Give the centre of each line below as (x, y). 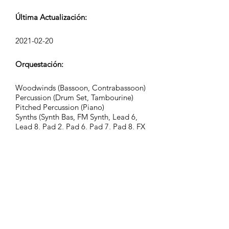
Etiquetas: (32, 210)
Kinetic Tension (41, 189)
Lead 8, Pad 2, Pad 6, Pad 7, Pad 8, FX (80, 127)
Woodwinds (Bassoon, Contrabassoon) (81, 88)
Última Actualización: (51, 17)
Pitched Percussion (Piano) (60, 107)
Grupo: (27, 174)
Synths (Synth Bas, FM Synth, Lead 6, (76, 117)
